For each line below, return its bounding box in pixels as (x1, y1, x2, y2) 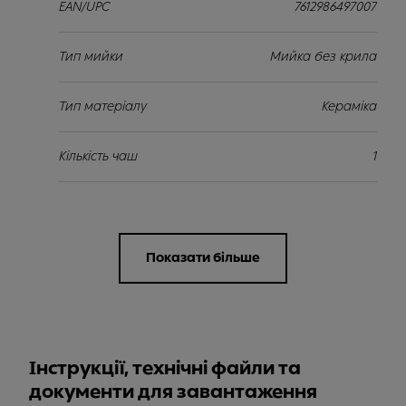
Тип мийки (58, 49, 123, 64)
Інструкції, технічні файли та (29, 357, 301, 379)
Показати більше (146, 250, 260, 266)
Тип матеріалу (58, 99, 147, 114)
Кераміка (322, 99, 377, 114)
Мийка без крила (270, 49, 377, 64)
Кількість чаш (58, 149, 138, 164)
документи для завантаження (29, 381, 317, 402)
